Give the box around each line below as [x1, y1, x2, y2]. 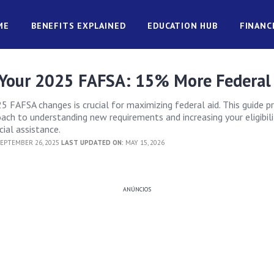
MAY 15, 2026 [124, 138, 165, 147]
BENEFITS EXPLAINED [31, 20, 126, 31]
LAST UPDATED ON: [61, 138, 124, 147]
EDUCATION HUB [147, 20, 218, 31]
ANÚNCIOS [122, 185, 151, 193]
